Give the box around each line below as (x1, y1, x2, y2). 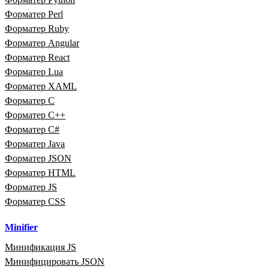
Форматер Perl (5, 8, 63, 19)
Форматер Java (5, 138, 65, 149)
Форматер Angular (5, 37, 79, 48)
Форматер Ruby (5, 23, 69, 34)
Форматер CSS (5, 196, 65, 207)
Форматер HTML (5, 167, 76, 178)
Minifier (5, 222, 38, 232)
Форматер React (5, 52, 70, 62)
